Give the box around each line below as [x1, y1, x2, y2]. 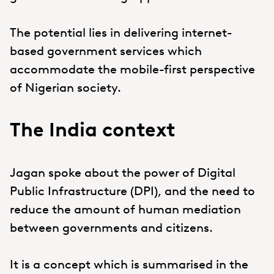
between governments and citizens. [10, 220, 213, 235]
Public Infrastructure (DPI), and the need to [10, 183, 255, 198]
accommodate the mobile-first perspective [10, 61, 255, 76]
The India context [10, 117, 175, 141]
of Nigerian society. [10, 80, 121, 95]
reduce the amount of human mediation [10, 201, 241, 217]
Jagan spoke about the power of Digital [10, 165, 235, 180]
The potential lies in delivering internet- [10, 24, 232, 40]
